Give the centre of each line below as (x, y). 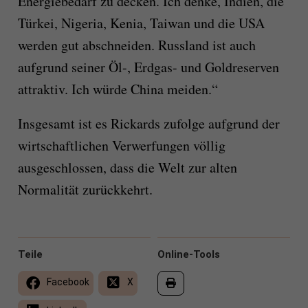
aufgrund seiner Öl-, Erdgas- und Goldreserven (148, 67)
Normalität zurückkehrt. (85, 190)
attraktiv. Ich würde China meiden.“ (118, 89)
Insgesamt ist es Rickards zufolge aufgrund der (148, 124)
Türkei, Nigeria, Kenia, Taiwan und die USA (141, 23)
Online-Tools (189, 255)
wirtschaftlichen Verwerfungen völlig (121, 146)
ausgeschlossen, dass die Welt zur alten (127, 168)
